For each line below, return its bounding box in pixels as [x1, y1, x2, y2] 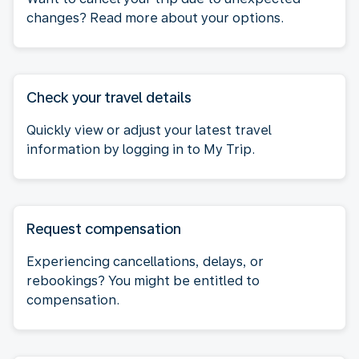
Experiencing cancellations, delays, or [26, 253, 264, 269]
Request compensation [26, 220, 181, 237]
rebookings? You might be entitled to [26, 272, 260, 288]
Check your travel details [26, 88, 192, 106]
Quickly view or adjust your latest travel [26, 122, 272, 138]
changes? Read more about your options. [26, 10, 284, 26]
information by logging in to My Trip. [26, 141, 255, 157]
